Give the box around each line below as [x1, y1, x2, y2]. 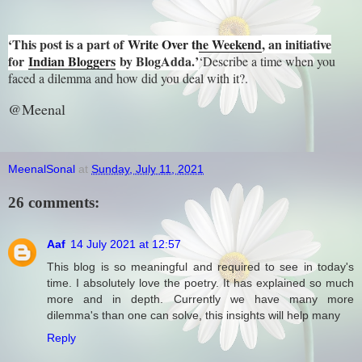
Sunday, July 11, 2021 [91, 162, 204, 176]
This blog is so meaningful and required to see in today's [47, 260, 354, 274]
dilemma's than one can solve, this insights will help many [47, 309, 340, 322]
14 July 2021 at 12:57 [70, 238, 181, 251]
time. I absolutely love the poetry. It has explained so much [47, 276, 354, 290]
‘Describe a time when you [199, 52, 335, 69]
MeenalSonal [8, 162, 75, 176]
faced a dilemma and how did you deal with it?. [8, 69, 252, 86]
